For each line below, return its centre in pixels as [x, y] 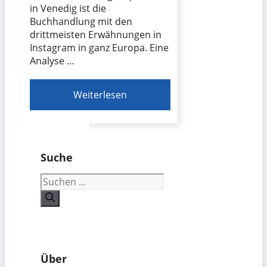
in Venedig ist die [68, 9]
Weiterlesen [100, 95]
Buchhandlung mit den [81, 22]
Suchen [57, 179]
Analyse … [52, 61]
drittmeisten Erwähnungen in [96, 35]
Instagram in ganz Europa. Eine [99, 48]
